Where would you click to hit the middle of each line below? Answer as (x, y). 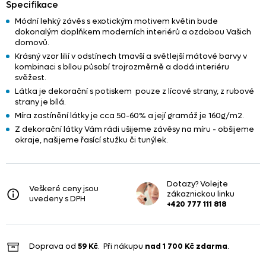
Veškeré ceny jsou (64, 189)
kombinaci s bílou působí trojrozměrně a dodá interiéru (122, 66)
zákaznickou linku (201, 194)
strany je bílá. (40, 102)
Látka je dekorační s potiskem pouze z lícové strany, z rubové (134, 91)
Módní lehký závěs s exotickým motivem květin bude (116, 21)
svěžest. (31, 77)
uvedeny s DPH (57, 199)
